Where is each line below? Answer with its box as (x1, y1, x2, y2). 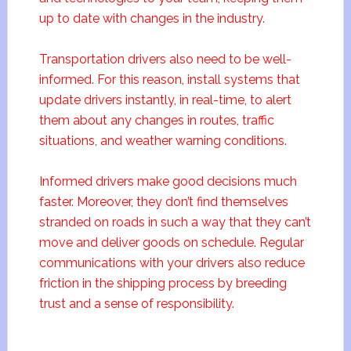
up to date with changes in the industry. (38, 11, 265, 26)
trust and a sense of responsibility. (38, 296, 234, 311)
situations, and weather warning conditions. (38, 133, 287, 148)
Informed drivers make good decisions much (38, 174, 297, 189)
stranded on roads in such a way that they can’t (38, 215, 311, 230)
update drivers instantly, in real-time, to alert (38, 92, 291, 107)
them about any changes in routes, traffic (38, 113, 274, 128)
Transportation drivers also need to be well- (38, 52, 291, 67)
